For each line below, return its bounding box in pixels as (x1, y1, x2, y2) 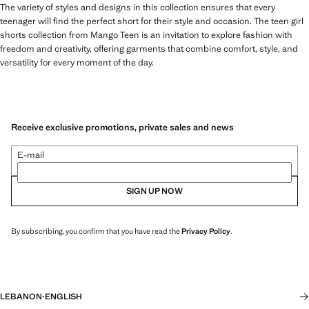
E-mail (17, 149, 44, 161)
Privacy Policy (181, 226, 230, 237)
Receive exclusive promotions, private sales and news (11, 121, 234, 134)
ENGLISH (45, 291, 82, 303)
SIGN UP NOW (126, 186, 183, 197)
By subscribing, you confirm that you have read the (11, 226, 181, 237)
